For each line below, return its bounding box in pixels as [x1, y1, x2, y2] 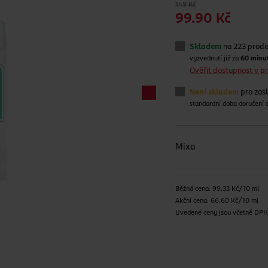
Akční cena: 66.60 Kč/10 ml [175, 198, 259, 205]
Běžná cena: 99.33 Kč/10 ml [175, 186, 260, 193]
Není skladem [190, 89, 239, 96]
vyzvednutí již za [190, 56, 241, 62]
